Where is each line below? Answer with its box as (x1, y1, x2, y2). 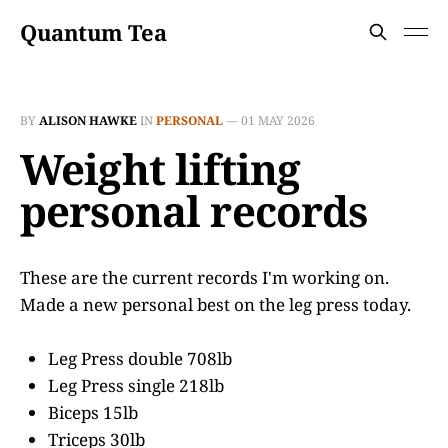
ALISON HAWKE (39, 112, 137, 129)
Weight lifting (20, 140, 301, 197)
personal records (20, 182, 368, 239)
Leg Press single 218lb (48, 374, 224, 398)
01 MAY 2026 (241, 112, 315, 129)
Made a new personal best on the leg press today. (20, 293, 411, 316)
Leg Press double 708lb (48, 347, 232, 371)
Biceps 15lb (48, 401, 138, 425)
